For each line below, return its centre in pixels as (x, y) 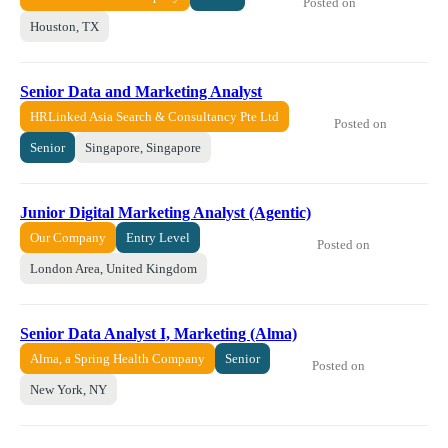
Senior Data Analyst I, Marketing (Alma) (158, 333)
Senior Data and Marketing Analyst (141, 91)
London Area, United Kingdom (113, 268)
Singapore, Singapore (143, 147)
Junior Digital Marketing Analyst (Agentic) (165, 212)
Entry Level (158, 237)
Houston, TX (64, 26)
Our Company (68, 237)
